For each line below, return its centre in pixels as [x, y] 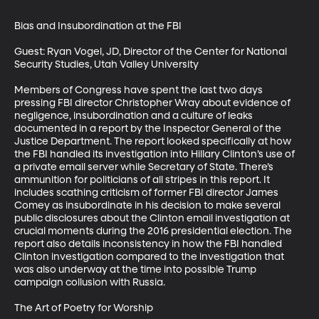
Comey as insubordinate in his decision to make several [148, 205]
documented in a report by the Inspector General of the [149, 129]
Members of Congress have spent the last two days [140, 90]
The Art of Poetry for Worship [84, 308]
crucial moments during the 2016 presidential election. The [154, 231]
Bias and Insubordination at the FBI [98, 26]
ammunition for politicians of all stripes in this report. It [143, 180]
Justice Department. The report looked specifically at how [154, 141]
